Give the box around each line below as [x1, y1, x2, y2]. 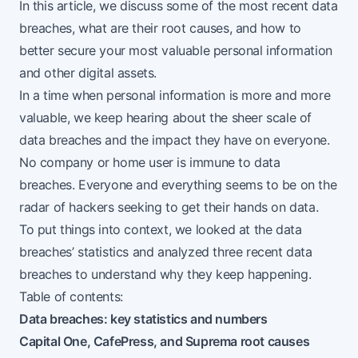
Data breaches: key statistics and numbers [19, 311, 268, 328]
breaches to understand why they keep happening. [19, 266, 312, 283]
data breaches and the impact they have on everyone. [19, 132, 330, 149]
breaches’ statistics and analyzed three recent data [19, 244, 312, 261]
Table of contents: [19, 288, 123, 305]
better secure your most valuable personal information [19, 42, 332, 59]
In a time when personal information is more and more [19, 87, 331, 104]
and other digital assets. [19, 65, 157, 82]
